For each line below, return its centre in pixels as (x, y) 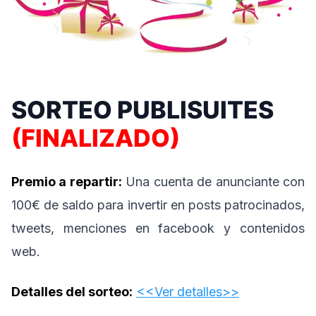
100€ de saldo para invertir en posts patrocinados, (158, 205)
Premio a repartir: (67, 182)
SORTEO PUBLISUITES (142, 110)
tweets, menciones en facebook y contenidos (158, 229)
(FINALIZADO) (96, 138)
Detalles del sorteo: (72, 292)
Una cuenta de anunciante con (213, 182)
